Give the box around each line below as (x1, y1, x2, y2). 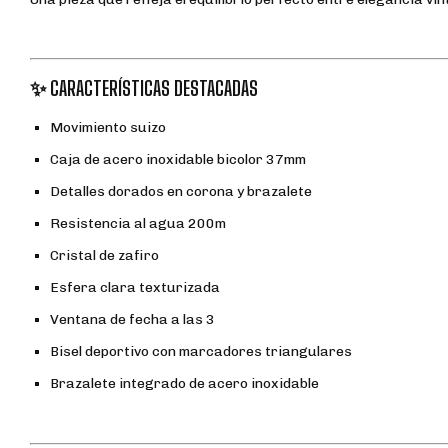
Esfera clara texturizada (50, 279, 220, 297)
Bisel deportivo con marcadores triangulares (50, 343, 352, 361)
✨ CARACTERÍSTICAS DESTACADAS (30, 76, 258, 101)
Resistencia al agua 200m (50, 215, 226, 233)
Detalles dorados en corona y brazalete (50, 183, 312, 201)
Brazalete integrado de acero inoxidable (50, 375, 319, 393)
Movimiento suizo (50, 119, 166, 137)
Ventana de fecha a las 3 (50, 311, 215, 329)
